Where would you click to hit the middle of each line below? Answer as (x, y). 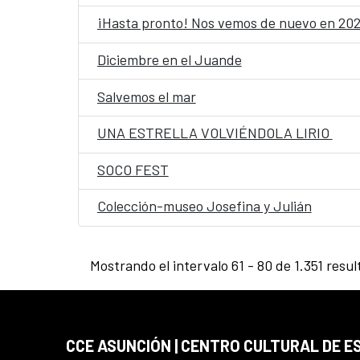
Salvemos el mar (146, 96)
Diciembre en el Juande (169, 59)
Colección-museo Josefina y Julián (204, 206)
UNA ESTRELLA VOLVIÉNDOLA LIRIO (215, 133)
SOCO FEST (133, 169)
